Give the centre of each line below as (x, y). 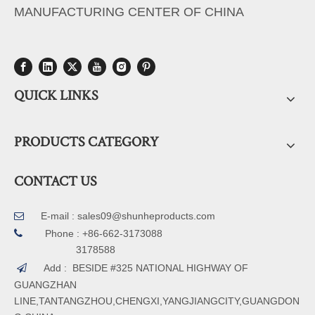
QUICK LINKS (56, 96)
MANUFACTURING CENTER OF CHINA (129, 12)
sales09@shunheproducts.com (146, 216)
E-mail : (59, 216)
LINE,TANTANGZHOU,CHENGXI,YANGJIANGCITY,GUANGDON (157, 301)
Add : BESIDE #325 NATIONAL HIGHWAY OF (146, 268)
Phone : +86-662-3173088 (104, 234)
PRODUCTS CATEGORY (86, 142)
